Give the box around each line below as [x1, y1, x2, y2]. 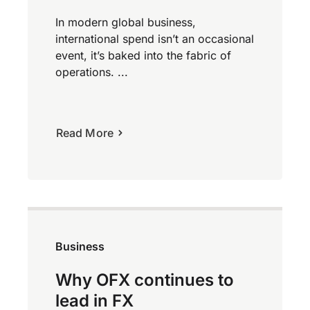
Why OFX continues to [55, 269, 234, 290]
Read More [56, 126, 113, 140]
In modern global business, [55, 15, 196, 30]
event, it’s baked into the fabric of [55, 48, 231, 63]
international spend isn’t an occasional [55, 32, 254, 46]
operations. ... [55, 65, 128, 80]
